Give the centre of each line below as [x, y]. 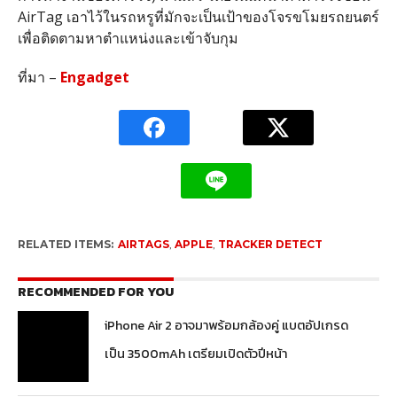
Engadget [94, 77]
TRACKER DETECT [270, 244]
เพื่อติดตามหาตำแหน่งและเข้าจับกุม [128, 38]
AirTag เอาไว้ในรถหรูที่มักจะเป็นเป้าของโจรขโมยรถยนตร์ [198, 16]
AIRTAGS [143, 244]
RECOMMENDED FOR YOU [95, 291]
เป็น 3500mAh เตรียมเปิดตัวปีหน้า [196, 353]
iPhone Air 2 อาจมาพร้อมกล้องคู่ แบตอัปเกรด [227, 325]
